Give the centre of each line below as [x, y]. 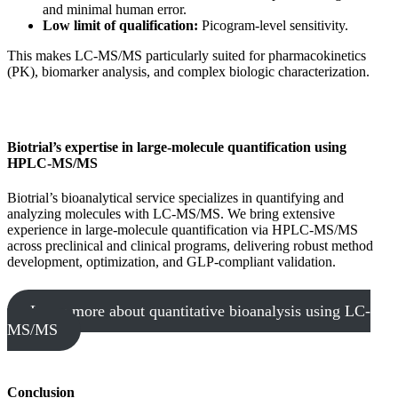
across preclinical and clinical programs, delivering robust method [190, 246]
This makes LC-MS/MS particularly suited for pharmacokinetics [187, 55]
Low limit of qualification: [120, 25]
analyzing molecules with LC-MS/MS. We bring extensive [171, 214]
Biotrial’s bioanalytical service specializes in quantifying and [175, 198]
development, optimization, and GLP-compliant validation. [171, 262]
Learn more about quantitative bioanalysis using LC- [200, 311]
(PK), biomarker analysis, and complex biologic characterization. [188, 71]
